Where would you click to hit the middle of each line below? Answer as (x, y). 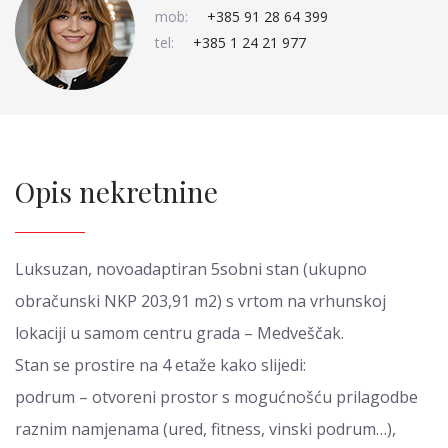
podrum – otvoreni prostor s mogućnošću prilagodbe (216, 397)
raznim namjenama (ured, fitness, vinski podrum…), (205, 429)
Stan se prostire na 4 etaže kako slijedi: (160, 365)
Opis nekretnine (116, 191)
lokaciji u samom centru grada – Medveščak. (179, 333)
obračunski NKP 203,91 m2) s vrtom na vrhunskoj (200, 301)
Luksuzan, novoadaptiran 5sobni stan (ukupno (191, 269)
